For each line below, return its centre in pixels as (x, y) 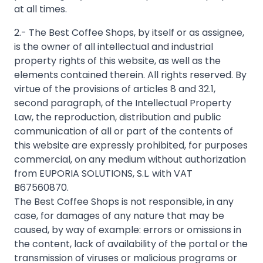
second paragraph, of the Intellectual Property (123, 103)
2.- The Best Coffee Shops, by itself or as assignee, (129, 33)
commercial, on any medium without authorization (130, 159)
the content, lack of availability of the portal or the (131, 244)
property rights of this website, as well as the (117, 61)
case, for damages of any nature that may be (119, 216)
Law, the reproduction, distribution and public (118, 117)
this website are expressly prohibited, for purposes (131, 145)
